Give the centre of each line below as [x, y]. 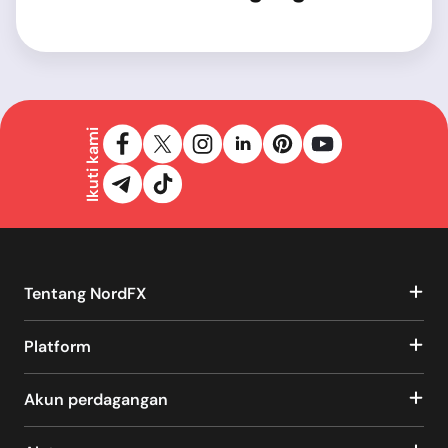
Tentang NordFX [85, 294]
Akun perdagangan [96, 400]
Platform [57, 347]
